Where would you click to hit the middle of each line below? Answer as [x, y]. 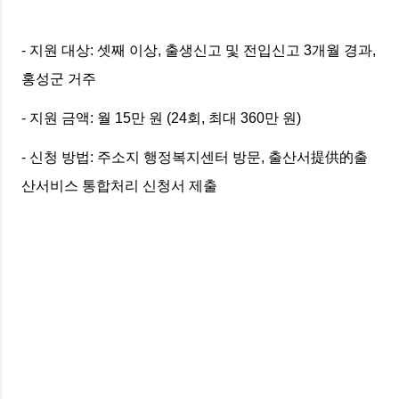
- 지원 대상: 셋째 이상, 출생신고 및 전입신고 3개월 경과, [199, 51]
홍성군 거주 [62, 79]
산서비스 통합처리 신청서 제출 [119, 186]
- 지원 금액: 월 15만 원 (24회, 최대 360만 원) [165, 118]
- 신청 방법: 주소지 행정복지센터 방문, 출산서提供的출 [195, 158]
